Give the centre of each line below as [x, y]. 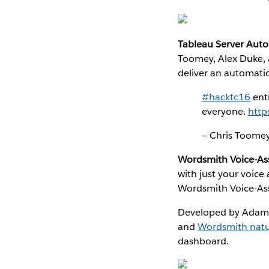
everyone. [225, 111]
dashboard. [203, 241]
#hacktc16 [226, 97]
